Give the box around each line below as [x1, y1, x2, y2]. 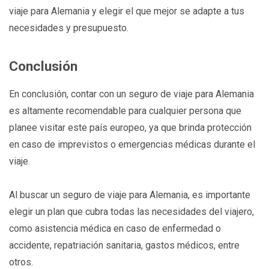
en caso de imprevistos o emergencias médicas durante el [9, 138, 255, 150]
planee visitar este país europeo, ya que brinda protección [9, 121, 252, 133]
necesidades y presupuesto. [9, 22, 128, 34]
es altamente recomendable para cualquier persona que [9, 104, 241, 116]
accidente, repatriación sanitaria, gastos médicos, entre [9, 239, 240, 251]
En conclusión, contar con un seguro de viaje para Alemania [9, 88, 254, 100]
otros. [9, 256, 33, 268]
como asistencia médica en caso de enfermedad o [9, 222, 221, 234]
